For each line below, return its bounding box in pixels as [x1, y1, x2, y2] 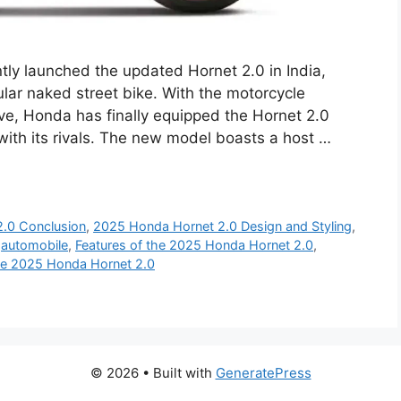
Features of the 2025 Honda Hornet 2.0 [75, 237, 313, 253]
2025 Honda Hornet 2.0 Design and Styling [93, 218, 353, 235]
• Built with [141, 364, 216, 382]
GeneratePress [215, 364, 311, 382]
